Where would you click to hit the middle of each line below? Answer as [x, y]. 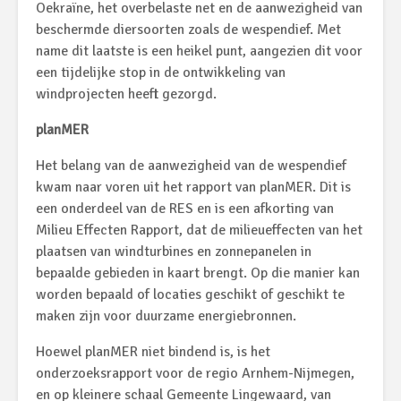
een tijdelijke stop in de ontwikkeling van [161, 72]
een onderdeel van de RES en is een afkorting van [185, 208]
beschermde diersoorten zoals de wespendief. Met [188, 29]
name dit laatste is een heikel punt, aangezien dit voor [199, 51]
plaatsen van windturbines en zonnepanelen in [174, 251]
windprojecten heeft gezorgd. [126, 94]
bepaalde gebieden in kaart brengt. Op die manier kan [198, 273]
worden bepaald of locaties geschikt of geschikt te [190, 294]
